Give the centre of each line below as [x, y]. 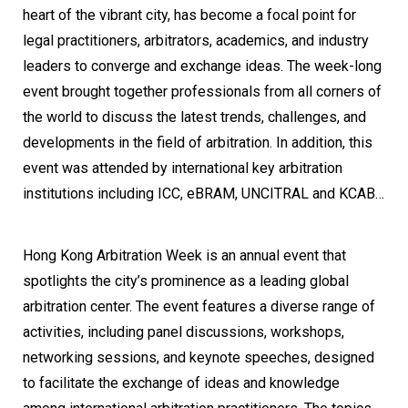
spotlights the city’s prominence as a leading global [186, 280]
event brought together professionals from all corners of [202, 91]
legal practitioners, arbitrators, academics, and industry [196, 40]
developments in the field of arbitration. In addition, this [198, 142]
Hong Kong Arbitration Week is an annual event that [184, 255]
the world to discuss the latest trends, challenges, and [194, 117]
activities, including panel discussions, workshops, [184, 331]
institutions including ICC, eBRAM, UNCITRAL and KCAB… [204, 193]
